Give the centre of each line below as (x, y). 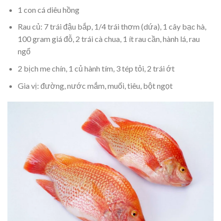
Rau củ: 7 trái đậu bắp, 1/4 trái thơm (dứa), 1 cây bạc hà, (112, 27)
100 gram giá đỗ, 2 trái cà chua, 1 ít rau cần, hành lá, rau (109, 39)
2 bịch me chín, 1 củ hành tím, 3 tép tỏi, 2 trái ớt (96, 69)
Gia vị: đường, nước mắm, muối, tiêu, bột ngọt (95, 85)
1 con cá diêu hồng (49, 9)
